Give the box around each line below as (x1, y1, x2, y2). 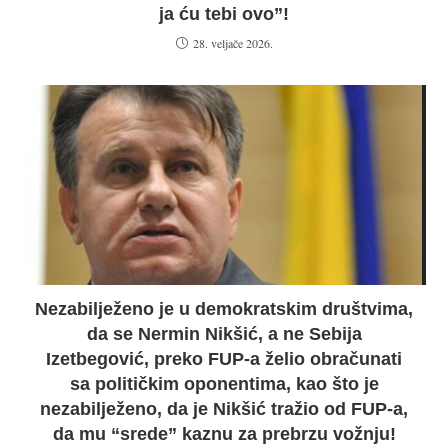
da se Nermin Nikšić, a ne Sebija (86, 323, 362, 344)
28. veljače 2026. (192, 34, 273, 51)
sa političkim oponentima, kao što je (69, 373, 379, 394)
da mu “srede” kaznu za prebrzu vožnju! (52, 423, 396, 444)
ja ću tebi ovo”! (159, 3, 289, 24)
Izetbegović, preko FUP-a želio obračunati (46, 348, 402, 369)
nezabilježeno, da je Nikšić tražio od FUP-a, (40, 398, 408, 419)
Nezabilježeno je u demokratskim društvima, (35, 298, 413, 319)
